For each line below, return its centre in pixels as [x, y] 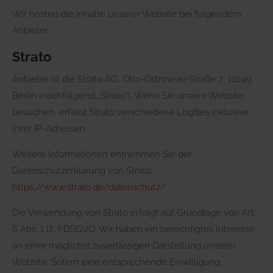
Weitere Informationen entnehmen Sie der [102, 154]
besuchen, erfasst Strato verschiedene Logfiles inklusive [130, 112]
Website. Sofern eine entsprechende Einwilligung [116, 262]
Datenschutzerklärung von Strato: [83, 170]
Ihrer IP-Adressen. [50, 128]
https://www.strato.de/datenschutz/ [89, 187]
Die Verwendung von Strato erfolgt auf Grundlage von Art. [134, 212]
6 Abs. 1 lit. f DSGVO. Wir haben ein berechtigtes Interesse [133, 229]
